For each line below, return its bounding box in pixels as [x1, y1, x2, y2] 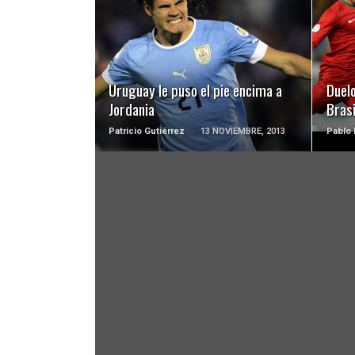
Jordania [109, 97, 155, 120]
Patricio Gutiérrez [109, 125, 185, 136]
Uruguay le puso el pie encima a [109, 78, 283, 101]
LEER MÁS [177, 29, 230, 50]
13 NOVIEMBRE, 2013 [200, 125, 286, 136]
